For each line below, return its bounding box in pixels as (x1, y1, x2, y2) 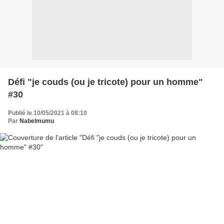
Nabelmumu (19, 117, 54, 124)
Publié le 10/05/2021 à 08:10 (8, 109, 87, 116)
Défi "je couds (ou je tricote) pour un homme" (8, 76, 203, 87)
